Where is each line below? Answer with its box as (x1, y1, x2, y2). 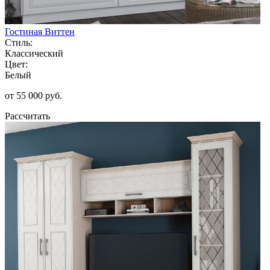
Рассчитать (5, 110, 50, 121)
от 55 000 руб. (5, 90, 62, 101)
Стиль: (5, 37, 33, 48)
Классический (5, 48, 63, 58)
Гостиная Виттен (5, 26, 75, 37)
